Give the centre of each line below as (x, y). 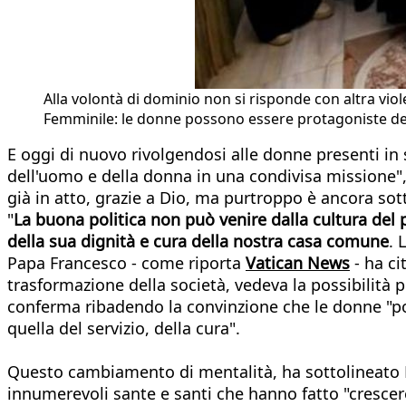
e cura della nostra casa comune (264, 241)
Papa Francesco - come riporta (126, 262)
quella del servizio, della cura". (124, 328)
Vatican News (298, 262)
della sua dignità (71, 241)
